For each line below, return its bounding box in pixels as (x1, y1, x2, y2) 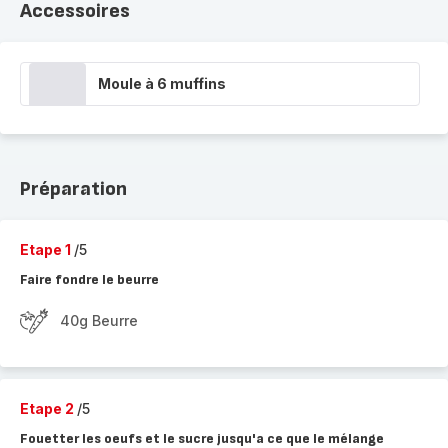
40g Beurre (60, 312, 138, 329)
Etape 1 (20, 241, 74, 258)
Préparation (20, 177, 127, 201)
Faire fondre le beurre (20, 271, 159, 288)
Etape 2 (20, 400, 77, 417)
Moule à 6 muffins (98, 75, 226, 92)
